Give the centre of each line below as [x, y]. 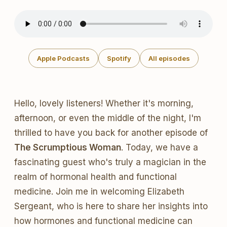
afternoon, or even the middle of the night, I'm [108, 118]
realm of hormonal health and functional [96, 177]
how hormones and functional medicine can [103, 221]
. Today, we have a [160, 147]
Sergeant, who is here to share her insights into [111, 206]
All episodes [169, 58]
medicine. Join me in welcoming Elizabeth [99, 192]
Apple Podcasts [63, 58]
